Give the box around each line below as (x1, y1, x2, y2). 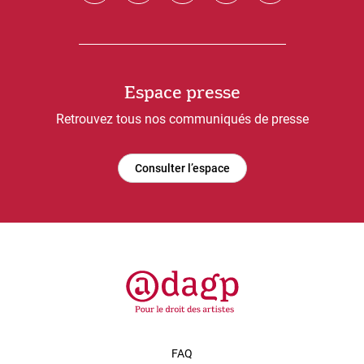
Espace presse (123, 85, 240, 102)
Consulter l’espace (134, 162, 230, 175)
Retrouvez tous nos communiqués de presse (55, 111, 309, 128)
